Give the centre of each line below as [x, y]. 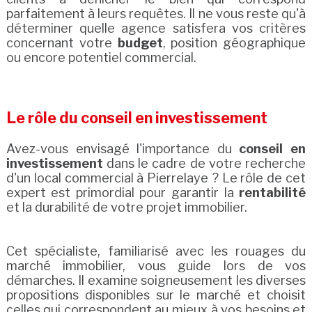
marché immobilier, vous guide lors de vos [156, 266]
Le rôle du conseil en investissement [136, 118]
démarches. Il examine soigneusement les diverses [156, 281]
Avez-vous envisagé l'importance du [123, 149]
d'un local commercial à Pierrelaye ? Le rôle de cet [156, 178]
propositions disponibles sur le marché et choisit [156, 295]
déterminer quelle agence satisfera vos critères [156, 29]
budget [140, 43]
